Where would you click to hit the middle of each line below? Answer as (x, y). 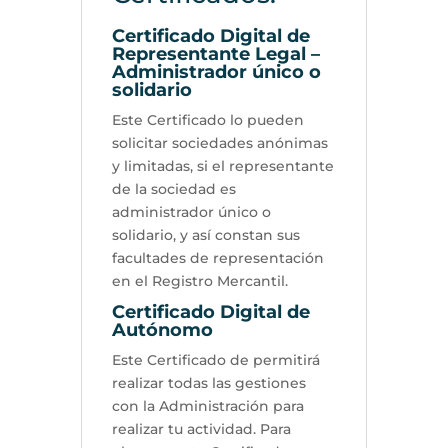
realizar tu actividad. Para (201, 428)
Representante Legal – (215, 53)
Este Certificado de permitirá (215, 359)
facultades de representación (217, 257)
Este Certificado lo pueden (207, 119)
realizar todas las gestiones (208, 382)
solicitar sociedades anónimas (219, 142)
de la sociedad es (173, 188)
